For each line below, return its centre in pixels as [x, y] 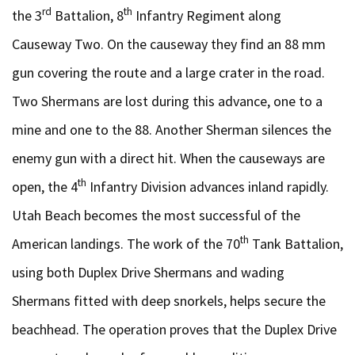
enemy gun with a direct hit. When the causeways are [168, 158]
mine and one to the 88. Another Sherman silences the [172, 130]
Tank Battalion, [296, 244]
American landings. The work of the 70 [126, 244]
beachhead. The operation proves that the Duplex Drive [174, 329]
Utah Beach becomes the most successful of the [156, 215]
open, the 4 [45, 187]
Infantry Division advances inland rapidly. [208, 187]
